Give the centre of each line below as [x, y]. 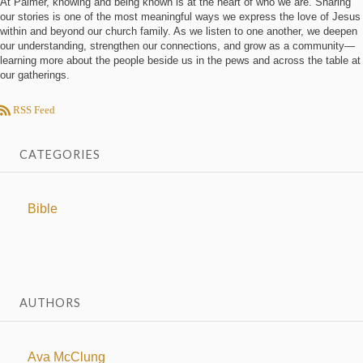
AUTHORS [50, 303]
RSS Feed [33, 111]
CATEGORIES [60, 154]
